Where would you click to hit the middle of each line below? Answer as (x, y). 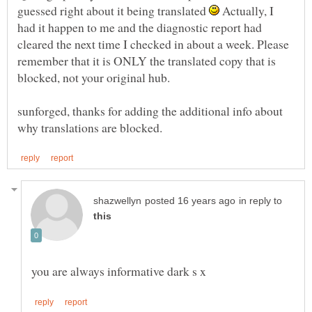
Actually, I (247, 10)
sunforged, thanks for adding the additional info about (150, 110)
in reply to (260, 201)
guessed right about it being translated (113, 10)
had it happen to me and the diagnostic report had (140, 27)
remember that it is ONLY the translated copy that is (147, 60)
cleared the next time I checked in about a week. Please (153, 44)
